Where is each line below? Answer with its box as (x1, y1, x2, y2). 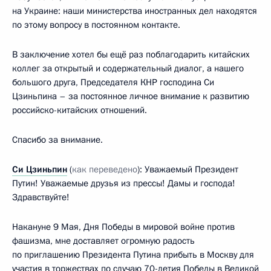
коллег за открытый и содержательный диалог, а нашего (12, 62, 244, 75)
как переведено (72, 163, 137, 176)
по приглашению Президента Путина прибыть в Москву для (12, 249, 254, 261)
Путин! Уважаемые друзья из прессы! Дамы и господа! (12, 177, 235, 190)
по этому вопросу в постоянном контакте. (12, 19, 180, 31)
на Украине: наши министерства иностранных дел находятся (12, 5, 257, 18)
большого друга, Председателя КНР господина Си (12, 76, 214, 89)
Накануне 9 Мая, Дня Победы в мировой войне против (12, 221, 235, 233)
